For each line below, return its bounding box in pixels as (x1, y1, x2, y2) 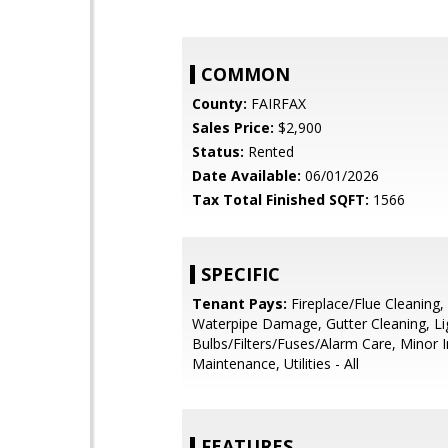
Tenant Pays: (192, 294, 287, 313)
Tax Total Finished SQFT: (192, 190, 369, 209)
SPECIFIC (201, 262, 280, 286)
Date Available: (192, 166, 301, 185)
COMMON (201, 62, 290, 86)
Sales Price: (192, 118, 274, 137)
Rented (244, 142, 294, 161)
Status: (192, 142, 244, 161)
